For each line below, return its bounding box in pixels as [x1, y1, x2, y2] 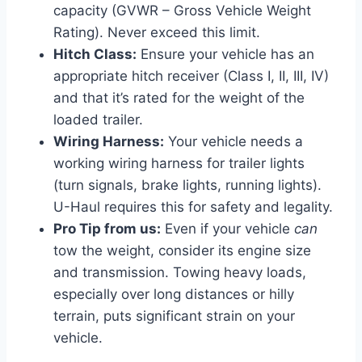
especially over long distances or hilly [53, 285, 294, 302]
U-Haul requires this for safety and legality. [53, 198, 333, 215]
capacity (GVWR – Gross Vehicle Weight [53, 2, 311, 19]
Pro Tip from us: [53, 220, 161, 237]
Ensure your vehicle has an [137, 45, 314, 62]
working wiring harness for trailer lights [53, 154, 305, 171]
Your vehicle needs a [164, 133, 303, 149]
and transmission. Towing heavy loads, [53, 263, 306, 280]
